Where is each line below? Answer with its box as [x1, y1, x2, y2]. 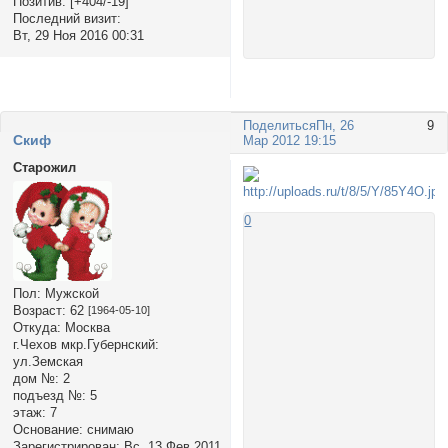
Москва [60, 320, 110, 336]
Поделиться [243, 118, 317, 134]
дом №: [12, 371, 59, 387]
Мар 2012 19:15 [243, 133, 337, 149]
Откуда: [12, 320, 61, 336]
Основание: [12, 422, 83, 438]
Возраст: [12, 303, 66, 319]
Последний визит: [12, 11, 121, 27]
